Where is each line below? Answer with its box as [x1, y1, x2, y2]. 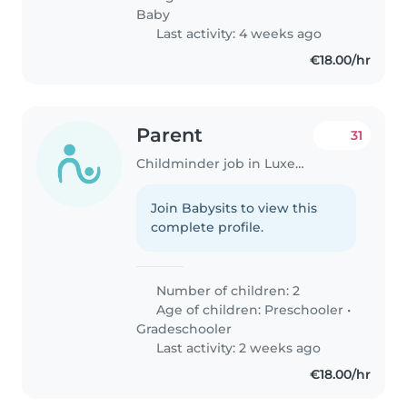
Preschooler [264, 302, 344, 319]
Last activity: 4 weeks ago [153, 25, 323, 43]
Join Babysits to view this [151, 200, 318, 217]
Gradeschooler [136, 321, 233, 338]
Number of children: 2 [153, 283, 301, 300]
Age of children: [153, 302, 265, 319]
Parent [136, 124, 203, 147]
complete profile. [151, 219, 264, 236]
